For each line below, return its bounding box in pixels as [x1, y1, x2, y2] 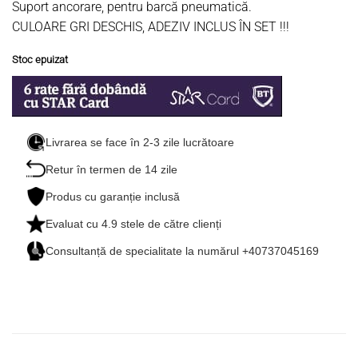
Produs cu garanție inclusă [46, 190, 181, 204]
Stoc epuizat [12, 53, 68, 66]
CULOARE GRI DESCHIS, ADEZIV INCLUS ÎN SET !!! [12, 18, 289, 34]
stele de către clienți [117, 217, 222, 231]
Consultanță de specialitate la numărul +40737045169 [46, 245, 320, 258]
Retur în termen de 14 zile [46, 163, 178, 177]
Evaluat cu [46, 217, 102, 231]
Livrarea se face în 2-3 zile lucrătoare [46, 136, 235, 149]
